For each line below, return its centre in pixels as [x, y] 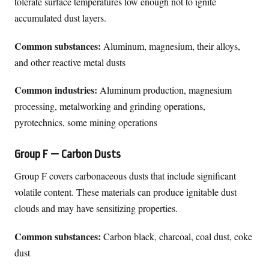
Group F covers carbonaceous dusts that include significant [125, 176]
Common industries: [56, 89]
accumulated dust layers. [60, 18]
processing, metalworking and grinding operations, [110, 106]
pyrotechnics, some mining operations [86, 122]
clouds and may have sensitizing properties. [96, 208]
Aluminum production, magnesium [165, 89]
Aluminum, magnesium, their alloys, [171, 46]
